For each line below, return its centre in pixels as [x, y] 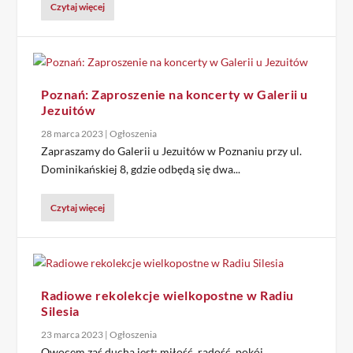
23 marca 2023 [72, 334]
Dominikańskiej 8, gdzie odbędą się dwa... [141, 169]
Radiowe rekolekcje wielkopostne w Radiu [167, 295]
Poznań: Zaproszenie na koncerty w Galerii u [175, 94]
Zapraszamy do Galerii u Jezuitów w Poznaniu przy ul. [172, 151]
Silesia [60, 311]
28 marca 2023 [72, 134]
